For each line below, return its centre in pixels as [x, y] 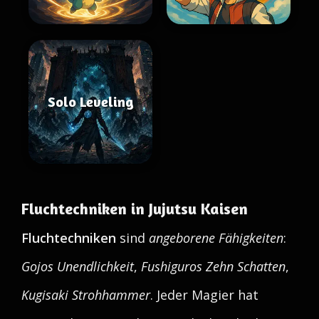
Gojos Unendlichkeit [78, 266]
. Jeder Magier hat [204, 295]
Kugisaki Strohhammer [86, 295]
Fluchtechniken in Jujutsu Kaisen [135, 209]
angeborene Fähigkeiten [216, 238]
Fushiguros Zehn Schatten [213, 266]
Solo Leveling [90, 101]
